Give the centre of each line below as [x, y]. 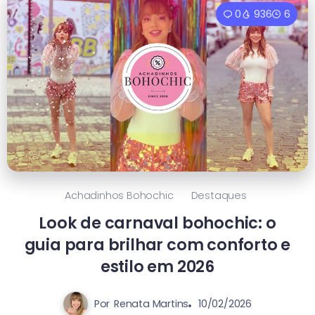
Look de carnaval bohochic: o [157, 223]
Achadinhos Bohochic [119, 196]
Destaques [219, 196]
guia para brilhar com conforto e [157, 245]
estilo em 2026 [157, 267]
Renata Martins [152, 304]
